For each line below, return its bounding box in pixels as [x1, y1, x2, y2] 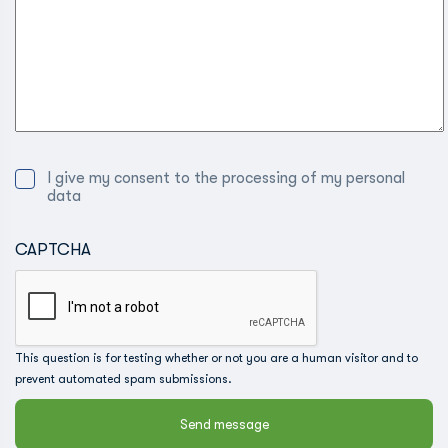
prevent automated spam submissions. [15, 372, 232, 386]
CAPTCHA [15, 240, 91, 259]
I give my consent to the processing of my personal [47, 169, 405, 187]
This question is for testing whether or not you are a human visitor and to [15, 351, 418, 365]
